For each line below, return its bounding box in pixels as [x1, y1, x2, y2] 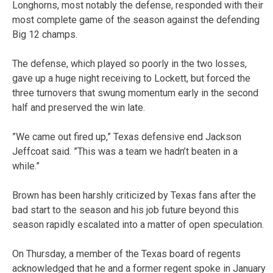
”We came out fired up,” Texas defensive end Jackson [12, 130, 241, 143]
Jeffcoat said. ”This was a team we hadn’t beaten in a [12, 145, 238, 157]
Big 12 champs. [12, 28, 77, 40]
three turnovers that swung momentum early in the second [12, 87, 258, 99]
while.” [12, 160, 40, 172]
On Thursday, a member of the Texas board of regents [12, 247, 241, 260]
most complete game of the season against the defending [12, 13, 260, 26]
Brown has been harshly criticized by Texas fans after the [12, 189, 256, 201]
